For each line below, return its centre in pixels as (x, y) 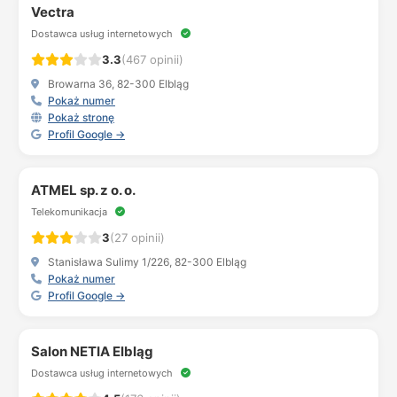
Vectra (53, 12)
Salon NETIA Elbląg (92, 351)
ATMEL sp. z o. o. (83, 190)
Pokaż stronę (81, 117)
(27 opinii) (137, 237)
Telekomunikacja (70, 212)
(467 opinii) (152, 59)
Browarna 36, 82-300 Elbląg (117, 84)
